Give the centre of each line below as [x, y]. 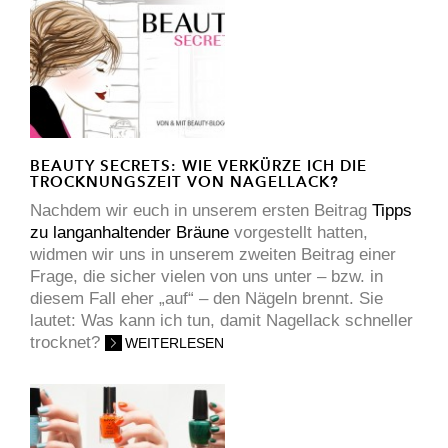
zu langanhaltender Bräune [129, 232]
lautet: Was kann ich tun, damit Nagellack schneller [221, 320]
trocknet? [67, 342]
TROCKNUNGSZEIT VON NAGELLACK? [184, 181]
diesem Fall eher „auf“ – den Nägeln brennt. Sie [206, 298]
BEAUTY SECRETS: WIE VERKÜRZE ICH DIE [198, 165]
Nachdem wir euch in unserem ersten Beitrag [201, 210]
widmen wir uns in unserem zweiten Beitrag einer [213, 254]
